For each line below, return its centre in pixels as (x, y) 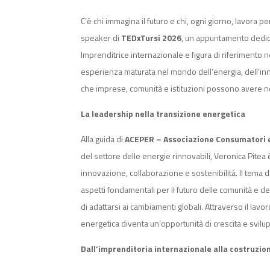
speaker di (100, 38)
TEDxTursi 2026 (152, 38)
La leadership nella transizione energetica (163, 114)
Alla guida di (102, 139)
